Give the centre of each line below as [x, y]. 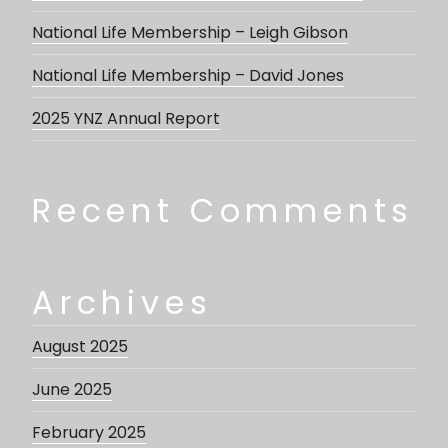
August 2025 [80, 346]
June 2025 [72, 389]
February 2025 [89, 432]
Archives [122, 302]
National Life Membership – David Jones [188, 75]
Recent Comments [223, 210]
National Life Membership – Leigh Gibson [190, 32]
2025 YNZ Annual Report [126, 118]
